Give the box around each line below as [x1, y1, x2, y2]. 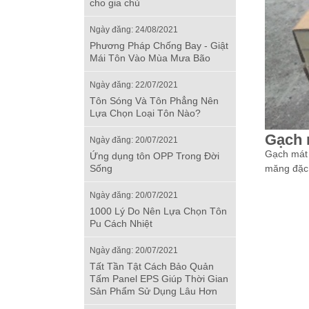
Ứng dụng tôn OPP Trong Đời [90, 150, 219, 161]
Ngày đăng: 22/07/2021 [90, 80, 178, 89]
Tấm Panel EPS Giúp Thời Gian [90, 272, 228, 284]
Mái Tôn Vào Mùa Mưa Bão [90, 52, 210, 63]
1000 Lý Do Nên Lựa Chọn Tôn [90, 205, 227, 217]
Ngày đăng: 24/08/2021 [90, 25, 178, 34]
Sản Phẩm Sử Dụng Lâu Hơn [90, 285, 217, 297]
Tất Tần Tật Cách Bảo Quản [90, 260, 214, 272]
